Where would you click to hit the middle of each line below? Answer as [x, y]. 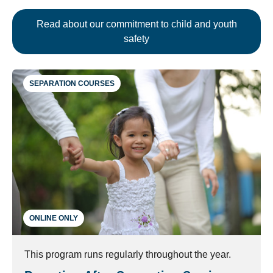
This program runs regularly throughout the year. [128, 254]
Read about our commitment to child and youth [136, 24]
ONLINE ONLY [54, 218]
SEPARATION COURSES [72, 83]
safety [136, 38]
